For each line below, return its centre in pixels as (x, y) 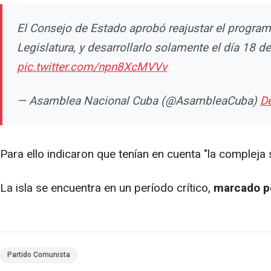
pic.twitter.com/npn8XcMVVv (92, 67)
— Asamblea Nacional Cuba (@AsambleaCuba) (139, 100)
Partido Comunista (39, 254)
